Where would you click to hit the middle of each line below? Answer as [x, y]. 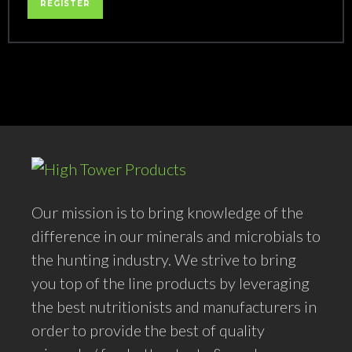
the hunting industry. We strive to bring [164, 259]
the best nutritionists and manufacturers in [174, 306]
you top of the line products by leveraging [170, 282]
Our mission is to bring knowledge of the [167, 212]
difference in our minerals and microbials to [176, 235]
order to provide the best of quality [148, 330]
